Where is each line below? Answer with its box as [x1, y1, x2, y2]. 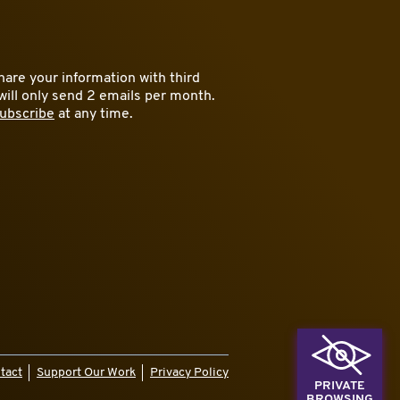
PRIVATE [314, 379, 365, 393]
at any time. [54, 106, 133, 121]
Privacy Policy [150, 365, 229, 379]
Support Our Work [37, 365, 136, 379]
